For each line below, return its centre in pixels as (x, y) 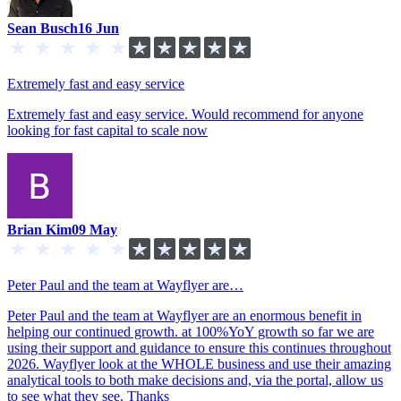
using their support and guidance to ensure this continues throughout (199, 347)
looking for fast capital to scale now (107, 130)
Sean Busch (43, 28)
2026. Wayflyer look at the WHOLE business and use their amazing (199, 363)
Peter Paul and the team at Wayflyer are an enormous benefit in (184, 315)
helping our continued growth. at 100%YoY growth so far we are (191, 331)
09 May (94, 229)
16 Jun (98, 28)
